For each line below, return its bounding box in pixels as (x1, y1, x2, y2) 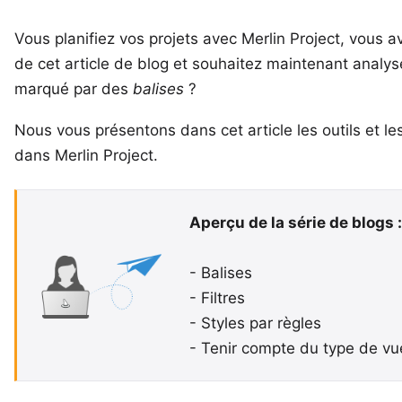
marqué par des (14, 80, 133, 98)
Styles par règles (201, 314, 321, 332)
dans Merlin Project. (14, 146, 158, 164)
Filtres (201, 289, 245, 307)
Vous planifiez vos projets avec (14, 30, 241, 48)
